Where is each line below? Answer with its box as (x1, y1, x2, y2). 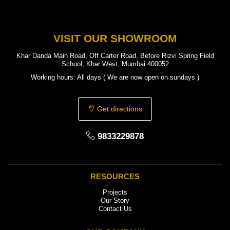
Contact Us (98, 205, 132, 213)
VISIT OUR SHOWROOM (53, 32, 177, 44)
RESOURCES (90, 172, 140, 181)
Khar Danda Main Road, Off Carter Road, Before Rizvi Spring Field (16, 52, 214, 60)
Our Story (101, 197, 129, 204)
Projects (103, 188, 127, 196)
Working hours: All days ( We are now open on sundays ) (31, 73, 199, 81)
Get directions (95, 105, 142, 113)
